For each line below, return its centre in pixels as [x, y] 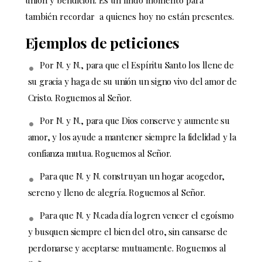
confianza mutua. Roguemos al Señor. [99, 154]
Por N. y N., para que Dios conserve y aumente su [135, 121]
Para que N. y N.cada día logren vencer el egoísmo [137, 216]
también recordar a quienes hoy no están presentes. [129, 17]
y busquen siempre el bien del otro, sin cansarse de [127, 232]
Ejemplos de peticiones [102, 43]
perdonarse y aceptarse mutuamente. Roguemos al [127, 248]
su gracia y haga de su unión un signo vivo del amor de [132, 82]
